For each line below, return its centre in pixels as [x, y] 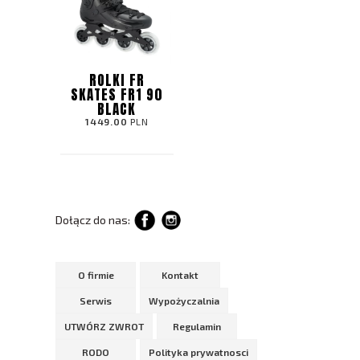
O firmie [96, 274]
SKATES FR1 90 [117, 94]
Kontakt [180, 274]
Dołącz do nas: [94, 219]
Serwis [96, 300]
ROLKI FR [117, 80]
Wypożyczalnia [184, 300]
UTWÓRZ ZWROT [104, 326]
